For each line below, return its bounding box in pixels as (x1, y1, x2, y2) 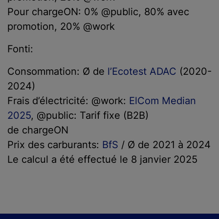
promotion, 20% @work (7, 20, 115, 32)
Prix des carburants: (7, 138, 102, 151)
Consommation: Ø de (7, 65, 108, 77)
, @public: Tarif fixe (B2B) (31, 109, 149, 121)
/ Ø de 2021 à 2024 (118, 138, 211, 151)
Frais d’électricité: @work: (7, 94, 129, 107)
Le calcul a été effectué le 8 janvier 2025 (7, 153, 197, 165)
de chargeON (7, 124, 68, 136)
